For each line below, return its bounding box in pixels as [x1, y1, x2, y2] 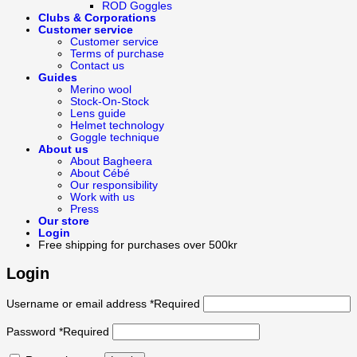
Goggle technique [70, 131, 159, 143]
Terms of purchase [70, 47, 164, 60]
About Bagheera [70, 155, 152, 167]
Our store [38, 214, 89, 227]
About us [38, 143, 88, 155]
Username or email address [6, 298, 150, 311]
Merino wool [70, 83, 131, 96]
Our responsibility [70, 178, 158, 191]
